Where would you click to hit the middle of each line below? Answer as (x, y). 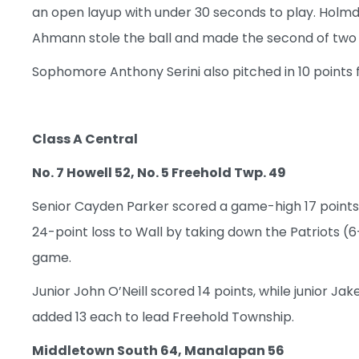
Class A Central (85, 139)
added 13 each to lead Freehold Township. (163, 317)
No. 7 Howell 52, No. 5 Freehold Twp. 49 (159, 172)
